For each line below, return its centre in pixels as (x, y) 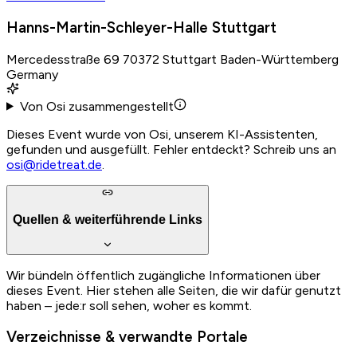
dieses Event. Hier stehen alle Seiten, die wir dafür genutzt (174, 290)
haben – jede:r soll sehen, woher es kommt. (129, 305)
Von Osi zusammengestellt (96, 106)
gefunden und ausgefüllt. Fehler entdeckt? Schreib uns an (171, 149)
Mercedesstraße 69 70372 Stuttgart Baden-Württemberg (173, 59)
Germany (32, 74)
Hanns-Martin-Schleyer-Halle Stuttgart (141, 27)
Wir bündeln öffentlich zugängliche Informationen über (163, 275)
